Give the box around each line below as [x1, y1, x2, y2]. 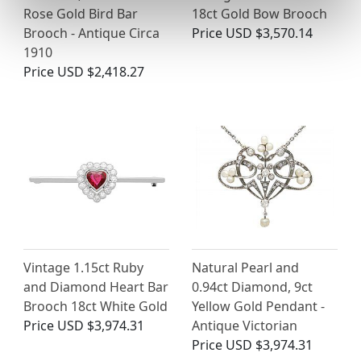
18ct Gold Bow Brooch [192, 5, 327, 23]
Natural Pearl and [192, 259, 299, 277]
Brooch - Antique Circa [23, 24, 160, 43]
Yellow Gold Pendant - [192, 297, 325, 316]
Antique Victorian [192, 317, 297, 335]
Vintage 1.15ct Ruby [23, 259, 143, 277]
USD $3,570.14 [226, 24, 313, 43]
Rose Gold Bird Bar [23, 5, 138, 23]
